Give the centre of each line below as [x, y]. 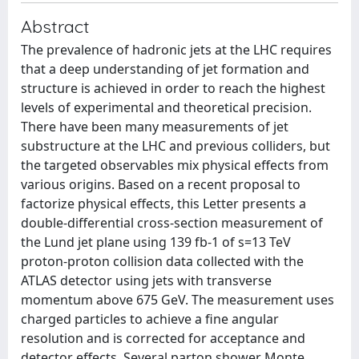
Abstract [55, 26]
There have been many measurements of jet [155, 127]
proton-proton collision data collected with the [162, 261]
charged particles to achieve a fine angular [150, 319]
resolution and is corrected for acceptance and [163, 338]
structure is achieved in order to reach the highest [173, 88]
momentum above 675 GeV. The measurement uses [177, 300]
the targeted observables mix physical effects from [175, 165]
